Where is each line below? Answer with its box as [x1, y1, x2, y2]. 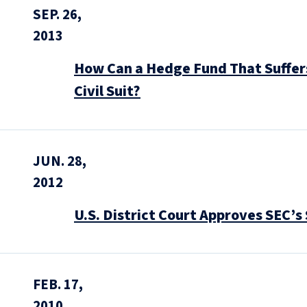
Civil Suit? [74, 80, 140, 103]
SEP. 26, [33, 5, 82, 25]
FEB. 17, [33, 274, 83, 295]
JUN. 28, [33, 151, 86, 171]
